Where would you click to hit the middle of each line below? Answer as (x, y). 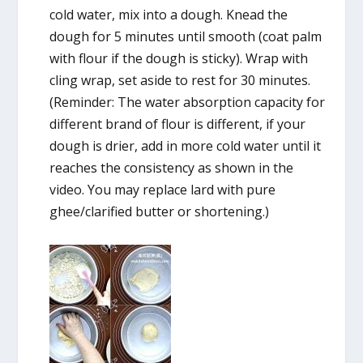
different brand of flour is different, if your (177, 124)
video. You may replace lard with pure (162, 190)
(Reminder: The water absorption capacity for (187, 102)
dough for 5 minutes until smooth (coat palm (185, 37)
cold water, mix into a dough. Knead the (168, 15)
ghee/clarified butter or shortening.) (159, 212)
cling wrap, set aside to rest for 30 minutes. (179, 81)
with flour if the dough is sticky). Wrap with (178, 59)
